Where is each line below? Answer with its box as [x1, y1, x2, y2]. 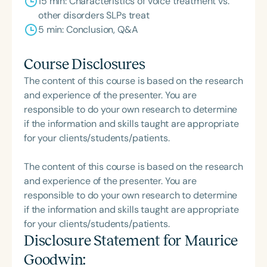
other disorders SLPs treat [38, 8, 150, 21]
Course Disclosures [24, 55, 145, 72]
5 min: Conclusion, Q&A [38, 23, 138, 36]
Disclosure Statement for [24, 232, 185, 249]
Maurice [184, 232, 238, 249]
